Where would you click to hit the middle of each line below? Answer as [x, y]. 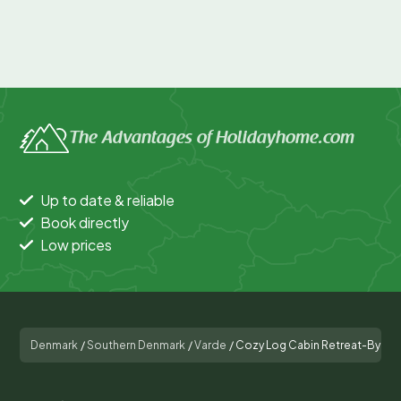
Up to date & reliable [107, 200]
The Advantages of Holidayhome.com [212, 138]
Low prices [76, 244]
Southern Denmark [136, 345]
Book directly [85, 222]
